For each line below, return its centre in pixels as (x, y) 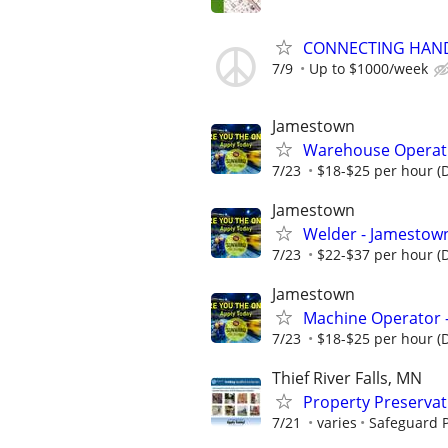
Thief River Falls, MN (347, 378)
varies (337, 423)
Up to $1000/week (368, 69)
